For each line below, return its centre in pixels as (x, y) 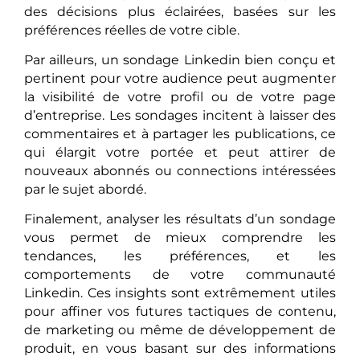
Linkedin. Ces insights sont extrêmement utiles (180, 293)
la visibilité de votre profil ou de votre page (180, 97)
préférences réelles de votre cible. (132, 30)
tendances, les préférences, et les (180, 256)
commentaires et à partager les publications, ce (180, 134)
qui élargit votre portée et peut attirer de (180, 153)
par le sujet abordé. (85, 190)
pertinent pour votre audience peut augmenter (180, 79)
